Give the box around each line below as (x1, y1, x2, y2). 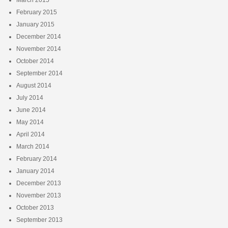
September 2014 (16, 69, 63, 77)
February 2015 (16, 8, 57, 16)
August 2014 (16, 81, 51, 89)
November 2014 (16, 45, 61, 52)
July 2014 (16, 94, 43, 101)
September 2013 (16, 216, 63, 223)
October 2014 (16, 57, 54, 65)
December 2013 (16, 179, 61, 187)
